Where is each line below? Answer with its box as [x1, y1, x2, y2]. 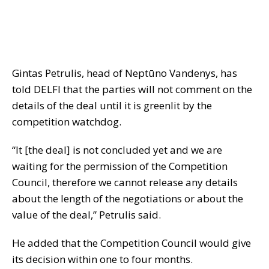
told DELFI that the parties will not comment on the [12, 82, 252, 97]
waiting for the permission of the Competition [12, 159, 228, 174]
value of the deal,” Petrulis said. [12, 208, 161, 222]
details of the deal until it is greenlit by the [12, 98, 212, 113]
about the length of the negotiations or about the [12, 192, 243, 206]
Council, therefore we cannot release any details [12, 175, 238, 190]
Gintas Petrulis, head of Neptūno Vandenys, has [12, 66, 237, 80]
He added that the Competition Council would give [12, 236, 251, 250]
